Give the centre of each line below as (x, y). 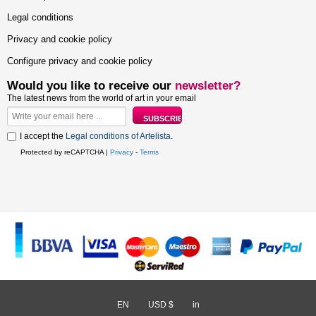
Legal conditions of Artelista (118, 136)
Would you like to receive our (91, 85)
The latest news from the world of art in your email (102, 98)
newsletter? (208, 85)
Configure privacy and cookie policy (80, 61)
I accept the (43, 136)
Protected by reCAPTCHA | (65, 152)
